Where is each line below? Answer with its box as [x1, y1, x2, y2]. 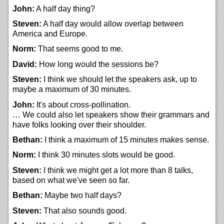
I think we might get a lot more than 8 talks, [41, 165, 193, 174]
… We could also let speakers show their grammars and [12, 110, 209, 119]
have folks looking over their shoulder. [12, 120, 146, 129]
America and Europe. [12, 29, 87, 38]
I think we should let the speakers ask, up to [41, 75, 197, 84]
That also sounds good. [41, 206, 126, 215]
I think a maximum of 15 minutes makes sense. [42, 135, 209, 144]
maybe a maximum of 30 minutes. [12, 85, 131, 94]
